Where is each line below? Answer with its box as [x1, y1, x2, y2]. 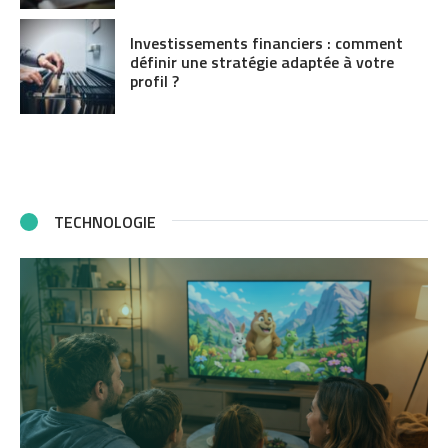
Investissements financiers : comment [129, 30, 403, 55]
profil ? [129, 68, 179, 93]
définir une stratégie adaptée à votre [129, 49, 394, 74]
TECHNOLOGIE [54, 209, 156, 234]
